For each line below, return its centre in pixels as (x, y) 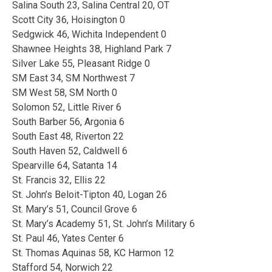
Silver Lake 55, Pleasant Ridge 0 (81, 63)
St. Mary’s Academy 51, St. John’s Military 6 (104, 223)
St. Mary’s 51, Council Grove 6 (75, 209)
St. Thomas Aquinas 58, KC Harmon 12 (93, 253)
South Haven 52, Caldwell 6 (70, 151)
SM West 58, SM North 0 (65, 92)
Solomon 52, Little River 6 (67, 107)
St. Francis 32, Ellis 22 (59, 180)
